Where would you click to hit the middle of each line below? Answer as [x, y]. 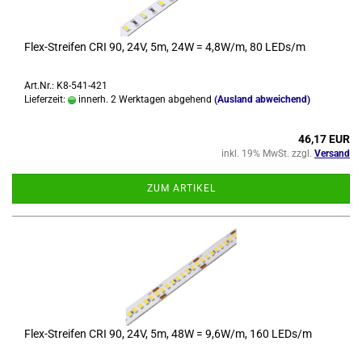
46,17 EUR [324, 139]
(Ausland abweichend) [262, 99]
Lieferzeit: [46, 99]
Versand [332, 154]
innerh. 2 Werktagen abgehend [144, 99]
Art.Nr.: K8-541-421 [66, 86]
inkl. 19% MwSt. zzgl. [268, 154]
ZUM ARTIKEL [181, 188]
